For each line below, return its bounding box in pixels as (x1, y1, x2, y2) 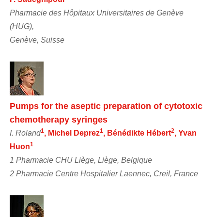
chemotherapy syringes (10, 114, 108, 124)
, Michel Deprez (44, 128, 100, 137)
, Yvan (174, 128, 197, 137)
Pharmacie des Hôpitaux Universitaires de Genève (10, 8, 184, 17)
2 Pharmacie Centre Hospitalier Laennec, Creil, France (10, 169, 198, 178)
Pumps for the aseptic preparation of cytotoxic (10, 101, 202, 111)
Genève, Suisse (10, 35, 64, 44)
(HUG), (10, 22, 34, 31)
